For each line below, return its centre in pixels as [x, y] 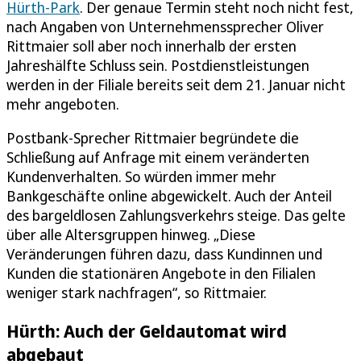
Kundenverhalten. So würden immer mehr [141, 176]
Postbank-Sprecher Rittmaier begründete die [153, 137]
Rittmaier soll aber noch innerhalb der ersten [151, 46]
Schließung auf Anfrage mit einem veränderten [158, 157]
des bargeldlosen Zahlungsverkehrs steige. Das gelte [176, 215]
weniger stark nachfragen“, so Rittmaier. [137, 292]
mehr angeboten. [63, 104]
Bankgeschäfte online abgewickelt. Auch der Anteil [169, 195]
